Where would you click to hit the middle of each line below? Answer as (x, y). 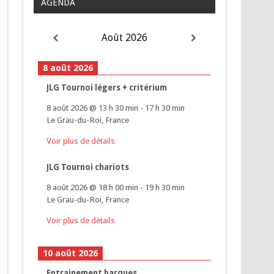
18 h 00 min (119, 187)
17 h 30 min (165, 108)
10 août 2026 (71, 254)
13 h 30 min (119, 108)
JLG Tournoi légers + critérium (107, 87)
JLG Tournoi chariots (88, 167)
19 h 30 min (165, 187)
